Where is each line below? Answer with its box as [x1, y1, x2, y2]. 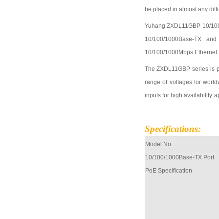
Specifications [144, 123, 198, 134]
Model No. [145, 140, 173, 148]
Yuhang [144, 22, 165, 29]
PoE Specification [145, 167, 192, 174]
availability [183, 91, 212, 99]
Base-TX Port [178, 153, 214, 161]
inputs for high [144, 91, 184, 99]
